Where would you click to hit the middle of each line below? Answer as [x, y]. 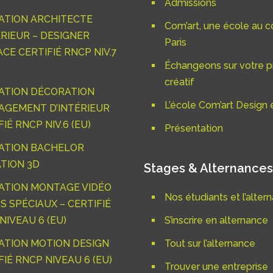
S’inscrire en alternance [216, 221]
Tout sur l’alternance [210, 244]
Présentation [194, 129]
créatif [179, 82]
